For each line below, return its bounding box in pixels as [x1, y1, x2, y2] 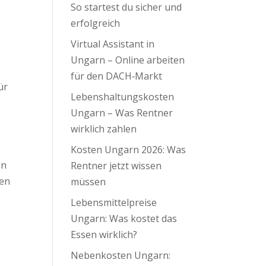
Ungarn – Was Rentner [71, 106, 173, 119]
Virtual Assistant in [71, 37, 155, 50]
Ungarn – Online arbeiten [71, 53, 185, 66]
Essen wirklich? [71, 228, 138, 241]
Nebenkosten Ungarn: [71, 249, 171, 262]
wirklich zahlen [71, 122, 137, 135]
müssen [71, 175, 106, 188]
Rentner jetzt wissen [71, 159, 162, 172]
